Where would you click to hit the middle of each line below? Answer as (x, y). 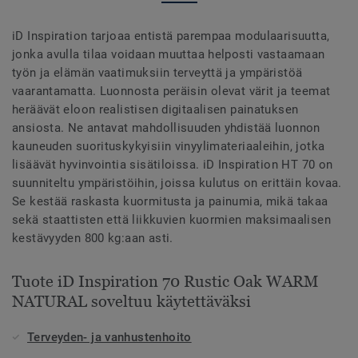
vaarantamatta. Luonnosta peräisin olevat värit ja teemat (171, 91)
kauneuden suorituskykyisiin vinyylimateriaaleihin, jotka (169, 146)
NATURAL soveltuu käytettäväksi (131, 301)
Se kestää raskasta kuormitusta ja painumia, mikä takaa (170, 201)
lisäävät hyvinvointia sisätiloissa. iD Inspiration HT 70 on (173, 164)
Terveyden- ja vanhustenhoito (109, 337)
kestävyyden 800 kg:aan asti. (93, 238)
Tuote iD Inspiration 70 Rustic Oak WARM (165, 281)
